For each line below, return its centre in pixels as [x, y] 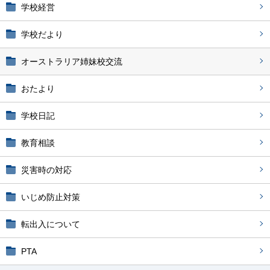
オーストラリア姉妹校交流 [72, 61]
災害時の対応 [46, 170]
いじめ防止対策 [51, 197]
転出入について [51, 224]
